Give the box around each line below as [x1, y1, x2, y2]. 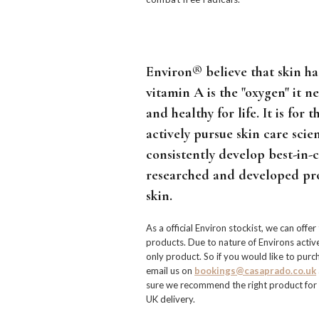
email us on [146, 265, 195, 276]
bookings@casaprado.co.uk [194, 265, 317, 276]
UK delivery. [146, 293, 196, 305]
